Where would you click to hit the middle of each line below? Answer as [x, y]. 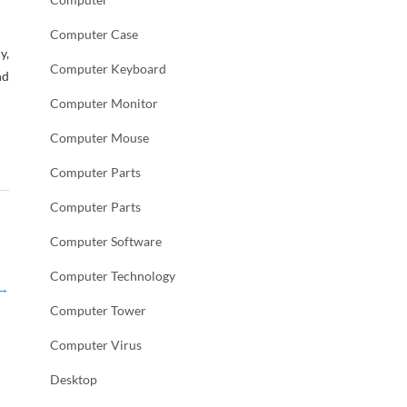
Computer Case [94, 34]
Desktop [74, 379]
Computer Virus [96, 345]
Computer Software [106, 241]
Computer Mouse [99, 138]
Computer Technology [113, 276]
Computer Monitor [104, 103]
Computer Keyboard [108, 69]
